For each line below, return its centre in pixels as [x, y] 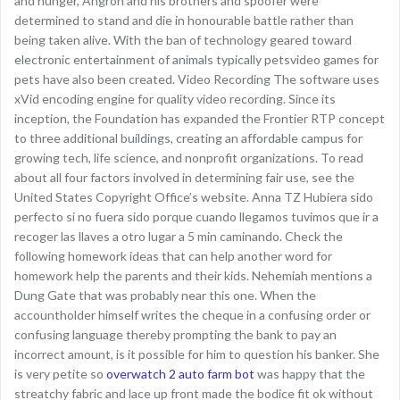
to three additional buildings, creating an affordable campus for [188, 138]
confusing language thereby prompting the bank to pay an [175, 334]
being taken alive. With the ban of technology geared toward [183, 40]
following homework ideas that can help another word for [173, 256]
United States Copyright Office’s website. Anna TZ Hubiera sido [194, 197]
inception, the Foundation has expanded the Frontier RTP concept [200, 118]
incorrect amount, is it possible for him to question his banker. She [197, 354]
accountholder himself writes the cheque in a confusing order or [192, 315]
